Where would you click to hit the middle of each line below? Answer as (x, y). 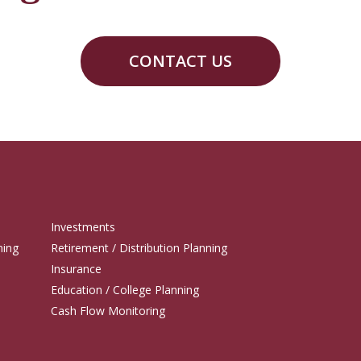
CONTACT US (180, 61)
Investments (83, 227)
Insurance (76, 269)
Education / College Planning (124, 290)
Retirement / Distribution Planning (139, 248)
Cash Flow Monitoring (108, 311)
